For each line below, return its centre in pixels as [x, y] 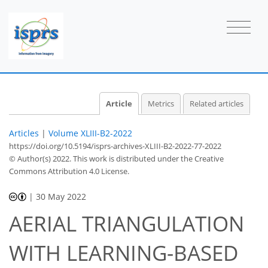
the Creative [202, 158]
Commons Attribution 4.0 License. [69, 171]
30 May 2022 [61, 196]
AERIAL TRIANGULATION [127, 224]
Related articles [217, 103]
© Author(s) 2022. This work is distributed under [95, 158]
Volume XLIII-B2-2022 [90, 133]
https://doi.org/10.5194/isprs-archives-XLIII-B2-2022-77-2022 [115, 146]
